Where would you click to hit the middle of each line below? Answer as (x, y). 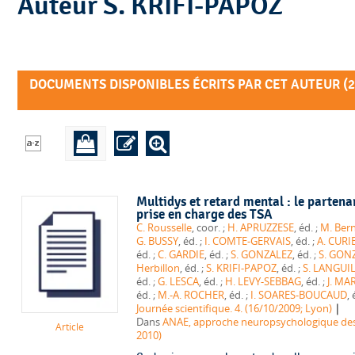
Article (69, 326)
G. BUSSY (157, 241)
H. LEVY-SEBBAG (263, 281)
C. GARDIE (181, 254)
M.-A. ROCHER (191, 295)
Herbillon (158, 268)
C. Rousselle (164, 227)
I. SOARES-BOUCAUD (298, 295)
